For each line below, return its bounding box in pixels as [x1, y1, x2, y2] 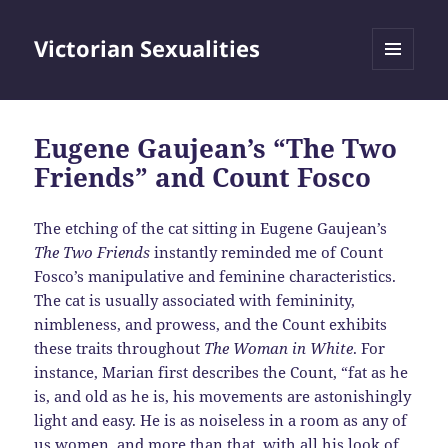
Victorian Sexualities [34, 33, 261, 64]
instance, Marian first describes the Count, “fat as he [34, 362, 409, 383]
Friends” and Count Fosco [34, 159, 372, 196]
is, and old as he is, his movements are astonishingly [34, 386, 412, 407]
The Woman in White [204, 338, 354, 359]
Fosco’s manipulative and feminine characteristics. [34, 266, 397, 287]
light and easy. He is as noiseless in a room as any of [34, 410, 408, 431]
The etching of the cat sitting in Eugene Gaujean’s [34, 218, 388, 239]
